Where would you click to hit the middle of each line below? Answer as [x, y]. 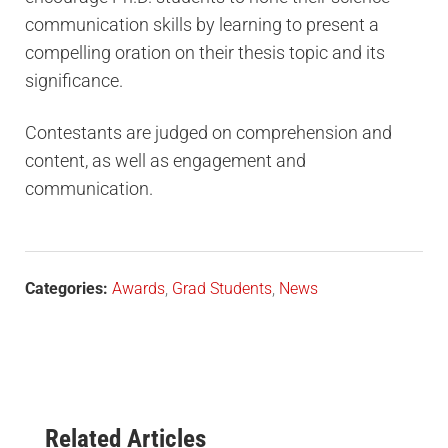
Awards [138, 288]
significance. [74, 80]
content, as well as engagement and [165, 160]
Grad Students [222, 288]
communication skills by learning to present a [202, 24]
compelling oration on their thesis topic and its [205, 52]
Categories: [66, 288]
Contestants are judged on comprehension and [208, 132]
